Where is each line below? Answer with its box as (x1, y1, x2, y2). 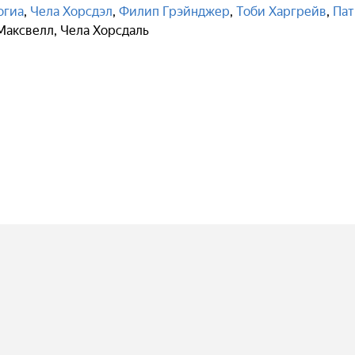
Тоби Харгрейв (236, 4, 326, 19)
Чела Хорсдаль (60, 23, 149, 38)
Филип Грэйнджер (119, 4, 230, 19)
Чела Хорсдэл (30, 4, 113, 19)
